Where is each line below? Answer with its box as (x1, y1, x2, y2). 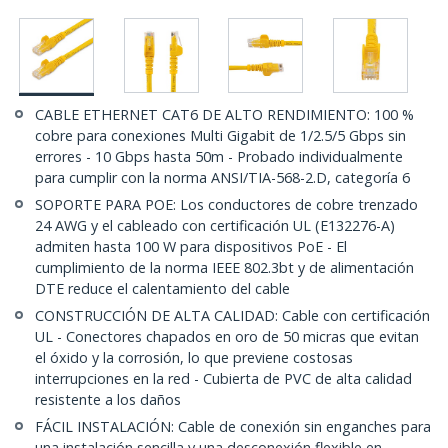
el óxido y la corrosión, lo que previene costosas (35, 348, 353, 368)
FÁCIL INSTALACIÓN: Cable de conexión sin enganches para (35, 417, 431, 437)
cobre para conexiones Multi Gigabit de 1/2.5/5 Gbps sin (35, 126, 406, 146)
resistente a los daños (35, 390, 181, 410)
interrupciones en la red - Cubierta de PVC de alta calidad (35, 369, 412, 389)
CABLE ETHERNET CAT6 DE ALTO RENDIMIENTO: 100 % (35, 105, 414, 125)
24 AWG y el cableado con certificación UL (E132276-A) (35, 216, 395, 236)
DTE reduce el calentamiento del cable (35, 279, 290, 299)
